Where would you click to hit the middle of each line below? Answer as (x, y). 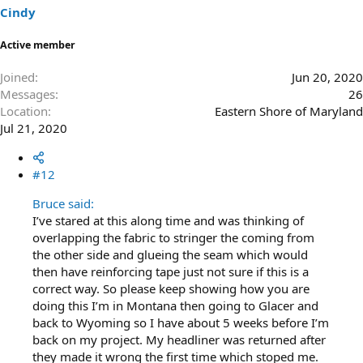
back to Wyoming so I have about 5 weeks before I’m (181, 322)
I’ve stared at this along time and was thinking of (168, 220)
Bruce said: (63, 203)
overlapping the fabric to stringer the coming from (173, 237)
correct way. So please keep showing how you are (171, 288)
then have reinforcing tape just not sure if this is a (171, 271)
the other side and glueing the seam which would (170, 254)
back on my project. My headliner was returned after (179, 340)
